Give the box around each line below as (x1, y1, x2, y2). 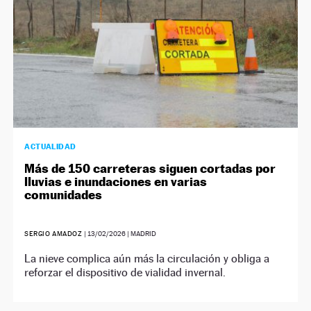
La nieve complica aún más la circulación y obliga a (24, 251, 270, 265)
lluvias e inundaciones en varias (24, 174, 208, 189)
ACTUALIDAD (24, 141, 76, 151)
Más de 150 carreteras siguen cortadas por (24, 160, 276, 176)
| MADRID (125, 229, 156, 237)
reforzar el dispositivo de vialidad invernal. (24, 265, 226, 279)
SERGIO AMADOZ (24, 229, 83, 237)
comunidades (24, 187, 103, 202)
